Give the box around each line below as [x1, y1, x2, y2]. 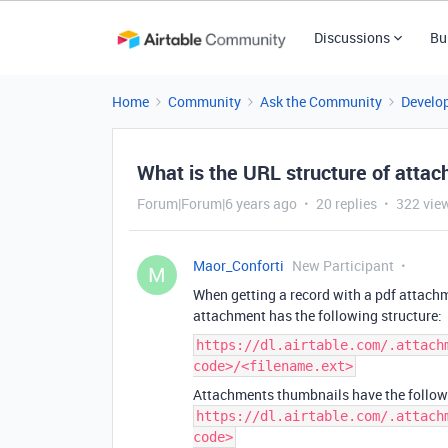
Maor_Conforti [193, 256, 284, 275]
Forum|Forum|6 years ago [137, 194, 297, 213]
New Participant [292, 256, 394, 275]
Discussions [313, 28, 390, 47]
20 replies [316, 194, 377, 213]
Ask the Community [260, 92, 382, 111]
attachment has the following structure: [193, 306, 442, 325]
